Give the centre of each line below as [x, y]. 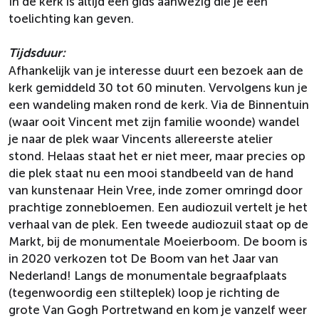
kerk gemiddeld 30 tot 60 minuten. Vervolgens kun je [158, 88]
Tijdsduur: [37, 53]
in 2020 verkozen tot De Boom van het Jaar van [143, 258]
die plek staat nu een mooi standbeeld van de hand [151, 173]
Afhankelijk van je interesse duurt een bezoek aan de [156, 70]
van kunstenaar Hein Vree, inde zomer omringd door [156, 190]
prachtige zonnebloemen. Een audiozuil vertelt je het [158, 207]
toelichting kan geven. [73, 19]
